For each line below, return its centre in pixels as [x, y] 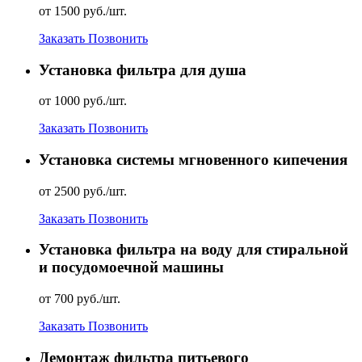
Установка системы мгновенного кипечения [193, 159]
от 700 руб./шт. [80, 299]
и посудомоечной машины [131, 267]
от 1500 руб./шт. [83, 11]
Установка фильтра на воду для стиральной [194, 250]
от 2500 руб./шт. [83, 191]
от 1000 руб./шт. [83, 101]
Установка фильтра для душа [143, 69]
